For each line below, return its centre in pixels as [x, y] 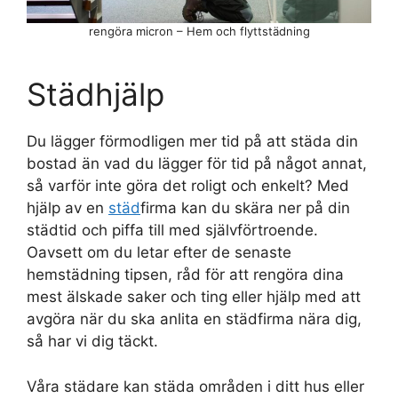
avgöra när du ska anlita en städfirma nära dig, [194, 319]
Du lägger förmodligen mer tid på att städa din [192, 142]
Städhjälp [96, 95]
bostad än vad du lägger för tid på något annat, [197, 164]
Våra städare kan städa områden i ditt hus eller [195, 386]
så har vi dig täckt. [92, 342]
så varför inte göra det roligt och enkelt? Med [188, 186]
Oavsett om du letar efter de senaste [159, 253]
